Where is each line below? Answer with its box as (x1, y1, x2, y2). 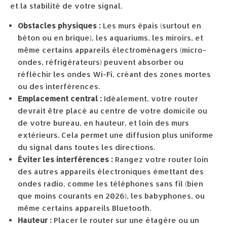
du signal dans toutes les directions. (18, 142, 155, 152)
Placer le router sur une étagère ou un (52, 215, 199, 225)
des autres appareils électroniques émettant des (18, 167, 204, 176)
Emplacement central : (18, 94, 102, 103)
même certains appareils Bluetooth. (18, 203, 151, 213)
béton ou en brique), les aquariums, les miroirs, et (18, 33, 203, 43)
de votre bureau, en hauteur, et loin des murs (18, 118, 189, 128)
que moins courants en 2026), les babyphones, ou (18, 191, 205, 201)
